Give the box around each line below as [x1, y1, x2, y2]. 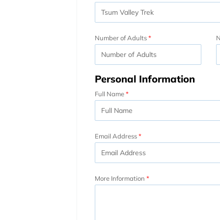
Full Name [95, 89, 124, 98]
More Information [95, 174, 145, 182]
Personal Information [95, 72, 195, 85]
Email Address [95, 132, 137, 140]
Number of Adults [95, 33, 147, 42]
